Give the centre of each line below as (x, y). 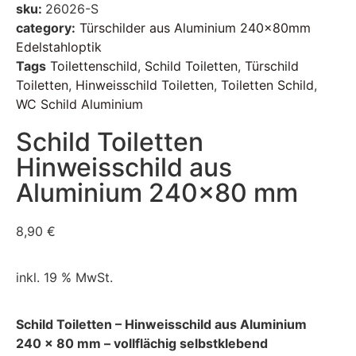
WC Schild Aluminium (79, 104)
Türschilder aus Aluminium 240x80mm (195, 28)
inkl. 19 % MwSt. (64, 278)
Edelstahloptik (59, 47)
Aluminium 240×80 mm (157, 193)
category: (46, 28)
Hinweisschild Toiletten (145, 85)
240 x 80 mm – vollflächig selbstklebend (142, 343)
